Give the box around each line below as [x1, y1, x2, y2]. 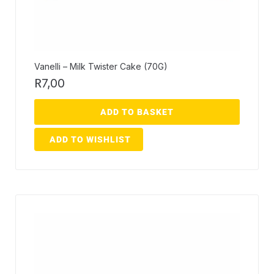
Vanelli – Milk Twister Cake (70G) [34, 61, 168, 72]
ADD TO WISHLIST [50, 135, 131, 145]
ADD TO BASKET [100, 107, 174, 117]
